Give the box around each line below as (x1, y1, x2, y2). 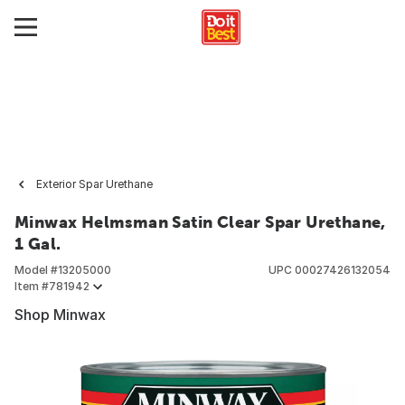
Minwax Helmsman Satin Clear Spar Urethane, (14, 212, 386, 231)
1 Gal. (14, 234, 61, 253)
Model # (14, 263, 58, 277)
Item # (14, 279, 49, 293)
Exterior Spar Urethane (36, 177, 153, 191)
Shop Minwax (14, 306, 106, 324)
